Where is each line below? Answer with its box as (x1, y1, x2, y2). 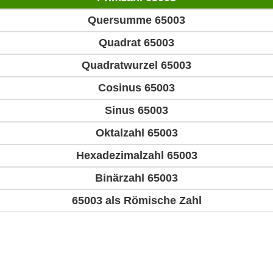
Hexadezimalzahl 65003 (76, 149, 197, 162)
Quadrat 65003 (99, 37, 174, 49)
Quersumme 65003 (88, 14, 185, 27)
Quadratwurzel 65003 (82, 59, 191, 72)
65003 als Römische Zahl (71, 194, 202, 207)
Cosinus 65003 (98, 82, 175, 94)
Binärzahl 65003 (95, 172, 178, 185)
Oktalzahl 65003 (95, 127, 178, 140)
